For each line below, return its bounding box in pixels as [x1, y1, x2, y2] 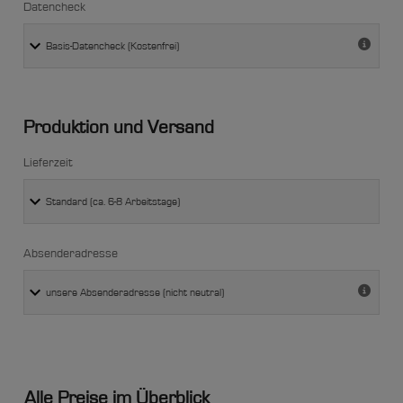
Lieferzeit [23, 156, 73, 169]
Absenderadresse [23, 246, 118, 260]
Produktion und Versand [23, 117, 214, 137]
